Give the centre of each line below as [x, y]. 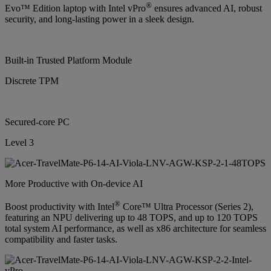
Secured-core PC [37, 122]
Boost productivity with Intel [60, 207]
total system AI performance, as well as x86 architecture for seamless [135, 229]
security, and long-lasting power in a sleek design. [100, 19]
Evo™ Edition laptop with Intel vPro [75, 8]
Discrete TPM [32, 80]
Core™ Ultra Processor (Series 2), [187, 207]
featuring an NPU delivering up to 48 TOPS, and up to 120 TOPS [131, 218]
